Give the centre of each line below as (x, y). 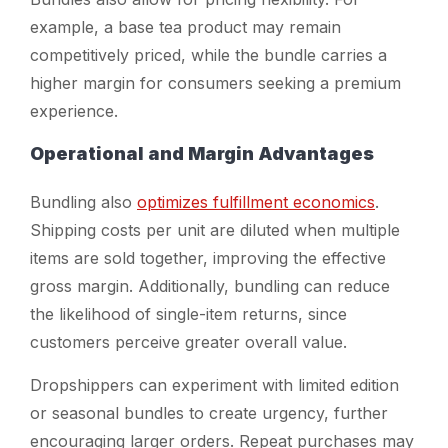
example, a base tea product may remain (185, 26)
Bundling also (83, 201)
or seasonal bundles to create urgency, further (209, 412)
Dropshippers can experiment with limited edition (214, 384)
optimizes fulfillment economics (256, 201)
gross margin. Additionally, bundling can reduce (210, 285)
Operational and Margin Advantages (202, 153)
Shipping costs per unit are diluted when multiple (215, 229)
